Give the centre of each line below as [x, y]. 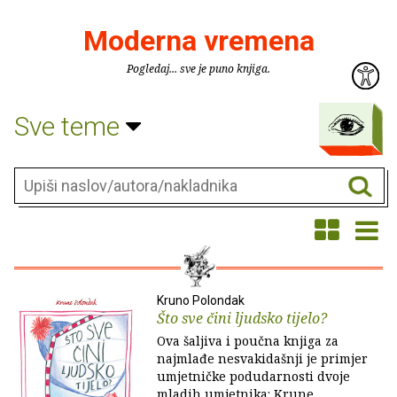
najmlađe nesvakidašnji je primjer [262, 358]
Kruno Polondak [201, 300]
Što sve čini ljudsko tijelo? [242, 318]
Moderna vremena [198, 41]
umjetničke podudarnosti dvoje [253, 376]
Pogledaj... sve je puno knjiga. [198, 69]
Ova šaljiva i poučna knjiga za [248, 341]
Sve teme [70, 126]
